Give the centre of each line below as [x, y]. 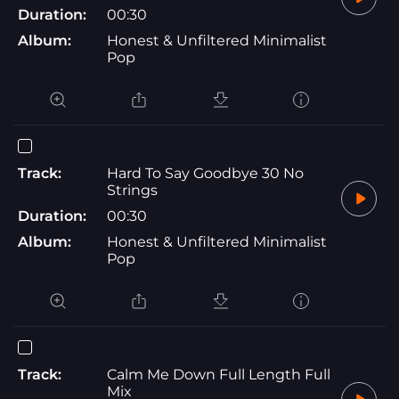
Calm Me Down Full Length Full [219, 374]
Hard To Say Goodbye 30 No [205, 173]
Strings [132, 190]
